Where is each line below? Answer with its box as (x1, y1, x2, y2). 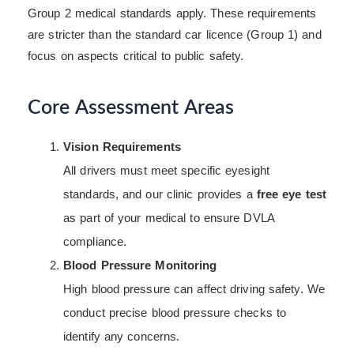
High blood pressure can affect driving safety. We (63, 281, 325, 296)
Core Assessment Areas (28, 98, 235, 119)
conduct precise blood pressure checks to (63, 305, 287, 319)
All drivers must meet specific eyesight (63, 163, 269, 177)
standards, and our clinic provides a (63, 186, 257, 201)
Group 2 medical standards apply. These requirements (28, 6, 317, 20)
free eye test (256, 186, 327, 201)
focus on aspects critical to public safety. (28, 48, 244, 62)
